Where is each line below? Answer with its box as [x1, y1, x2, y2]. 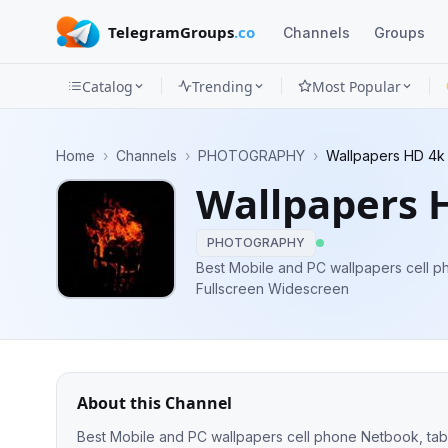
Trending [192, 76, 253, 96]
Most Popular [312, 76, 401, 96]
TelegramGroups [108, 22, 235, 42]
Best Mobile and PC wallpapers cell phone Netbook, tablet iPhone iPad [196, 259, 406, 276]
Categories [40, 211, 124, 231]
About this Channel [77, 392, 232, 414]
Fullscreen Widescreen [196, 280, 349, 297]
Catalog [82, 76, 133, 96]
